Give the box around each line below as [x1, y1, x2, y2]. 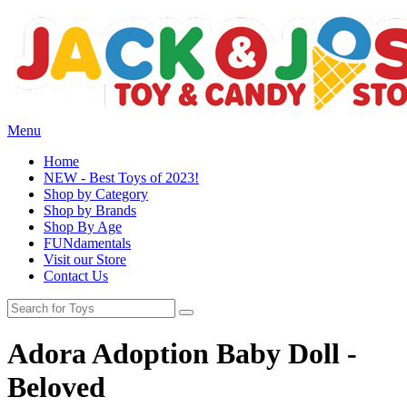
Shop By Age [44, 219, 122, 234]
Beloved [7, 371, 105, 404]
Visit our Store [44, 252, 126, 267]
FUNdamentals [44, 235, 131, 251]
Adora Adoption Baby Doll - [7, 337, 357, 371]
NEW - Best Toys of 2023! [44, 170, 199, 185]
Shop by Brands [44, 203, 136, 218]
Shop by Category [44, 186, 148, 202]
